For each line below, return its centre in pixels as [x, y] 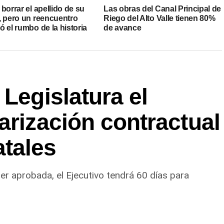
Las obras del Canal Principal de [162, 8]
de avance [122, 27]
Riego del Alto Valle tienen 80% [159, 18]
